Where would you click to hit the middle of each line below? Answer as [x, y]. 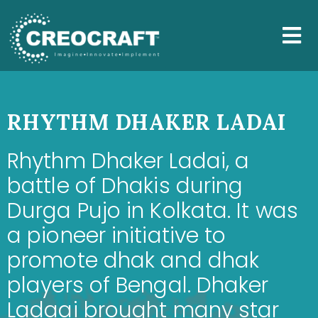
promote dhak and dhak [133, 261]
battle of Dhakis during [125, 186]
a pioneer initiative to [117, 236]
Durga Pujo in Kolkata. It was [153, 211]
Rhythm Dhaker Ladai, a [128, 161]
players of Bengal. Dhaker [138, 285]
